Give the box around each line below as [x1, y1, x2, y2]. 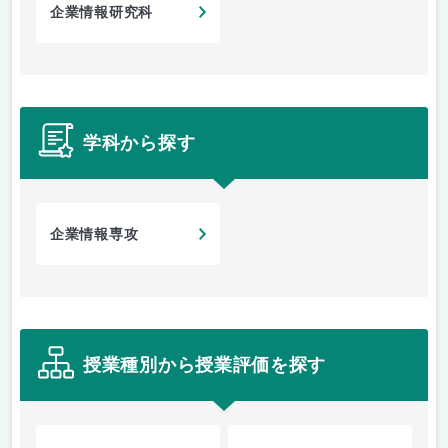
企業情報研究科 [50, 5, 153, 21]
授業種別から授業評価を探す [83, 354, 327, 375]
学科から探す [83, 132, 196, 153]
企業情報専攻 [50, 227, 139, 243]
